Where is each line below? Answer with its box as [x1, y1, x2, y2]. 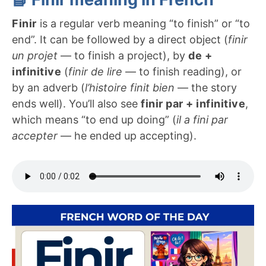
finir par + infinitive [141, 97, 245, 110]
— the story [175, 81, 237, 94]
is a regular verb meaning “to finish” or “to [36, 17, 250, 30]
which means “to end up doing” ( [12, 113, 176, 126]
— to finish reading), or [122, 65, 242, 78]
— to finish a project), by [58, 49, 188, 62]
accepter [12, 129, 58, 142]
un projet [12, 49, 58, 62]
